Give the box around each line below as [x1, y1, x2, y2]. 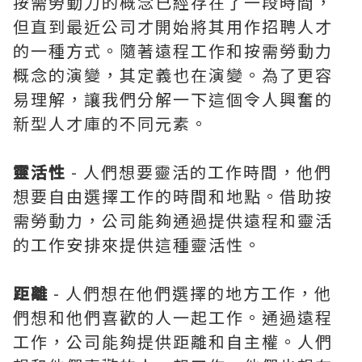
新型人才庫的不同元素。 [13, 112, 208, 135]
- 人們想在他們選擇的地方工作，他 [48, 281, 332, 305]
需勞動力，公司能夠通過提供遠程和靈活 [13, 208, 333, 232]
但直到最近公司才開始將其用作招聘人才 [13, 15, 333, 38]
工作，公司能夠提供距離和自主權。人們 [13, 330, 333, 353]
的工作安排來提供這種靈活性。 [13, 233, 262, 256]
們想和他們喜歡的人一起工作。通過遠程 [13, 305, 333, 329]
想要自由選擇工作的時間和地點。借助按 [13, 184, 333, 208]
